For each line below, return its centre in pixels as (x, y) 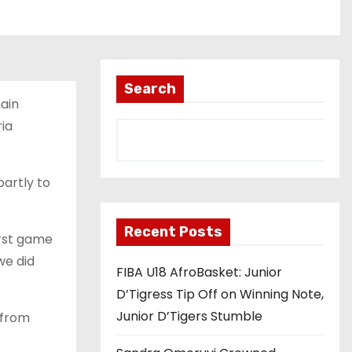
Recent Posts (173, 232)
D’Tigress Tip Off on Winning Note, (220, 294)
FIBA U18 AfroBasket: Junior (199, 272)
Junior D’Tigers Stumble (189, 316)
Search (150, 89)
